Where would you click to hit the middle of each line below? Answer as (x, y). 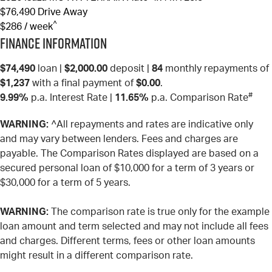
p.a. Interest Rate (68, 98)
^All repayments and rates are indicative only (151, 125)
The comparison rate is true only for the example (159, 212)
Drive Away (63, 12)
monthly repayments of (216, 69)
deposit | (130, 69)
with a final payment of (83, 83)
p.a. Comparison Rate (199, 98)
